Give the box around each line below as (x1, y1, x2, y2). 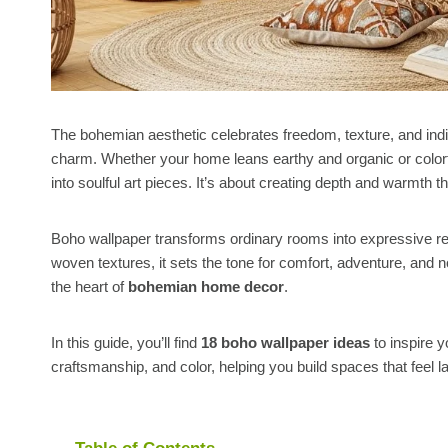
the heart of (51, 277, 128, 295)
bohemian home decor (128, 277, 284, 295)
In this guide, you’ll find (51, 333, 201, 351)
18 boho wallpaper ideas (201, 333, 370, 351)
